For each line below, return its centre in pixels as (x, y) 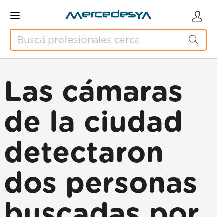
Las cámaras (93, 93)
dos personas (101, 184)
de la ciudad (93, 123)
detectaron (84, 154)
